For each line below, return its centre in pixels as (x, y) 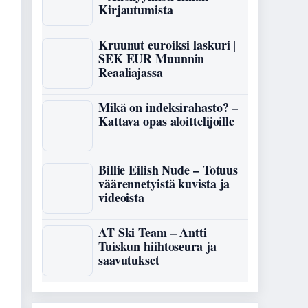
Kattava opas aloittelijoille (166, 121)
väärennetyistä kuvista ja (164, 184)
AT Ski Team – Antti (153, 232)
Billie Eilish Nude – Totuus (168, 170)
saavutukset (129, 260)
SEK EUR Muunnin (152, 58)
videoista (122, 197)
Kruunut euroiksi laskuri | (167, 45)
